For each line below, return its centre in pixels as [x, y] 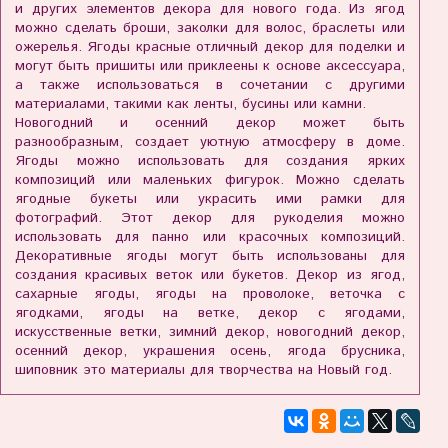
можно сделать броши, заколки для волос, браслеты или [210, 27]
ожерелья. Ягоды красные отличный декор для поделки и [210, 46]
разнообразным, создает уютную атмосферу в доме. [210, 141]
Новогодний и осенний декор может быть [210, 122]
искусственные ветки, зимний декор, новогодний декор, [210, 331]
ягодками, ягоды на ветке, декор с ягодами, [210, 312]
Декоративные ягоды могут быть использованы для [210, 255]
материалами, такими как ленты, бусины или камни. [190, 103]
